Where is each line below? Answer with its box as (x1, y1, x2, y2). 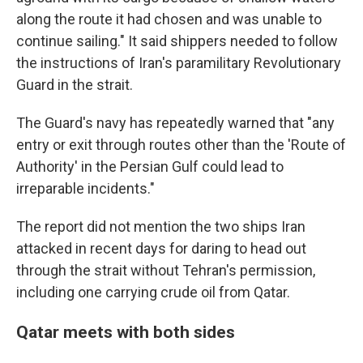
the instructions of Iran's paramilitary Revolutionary (16, 54, 341, 71)
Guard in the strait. (16, 76, 133, 93)
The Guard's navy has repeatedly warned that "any (16, 114, 335, 131)
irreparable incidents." (16, 180, 155, 197)
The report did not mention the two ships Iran (16, 218, 305, 235)
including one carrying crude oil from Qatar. (16, 284, 290, 301)
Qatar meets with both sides (16, 322, 235, 342)
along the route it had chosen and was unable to (16, 11, 322, 28)
